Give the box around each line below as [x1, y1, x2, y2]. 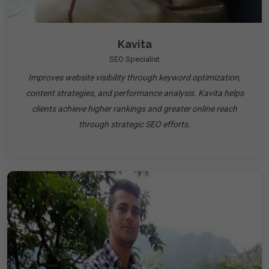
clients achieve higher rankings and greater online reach [32, 104, 237, 113]
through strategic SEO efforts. [79, 119, 190, 129]
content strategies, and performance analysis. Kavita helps [25, 88, 244, 98]
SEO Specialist [109, 55, 160, 64]
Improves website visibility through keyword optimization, [28, 73, 241, 82]
